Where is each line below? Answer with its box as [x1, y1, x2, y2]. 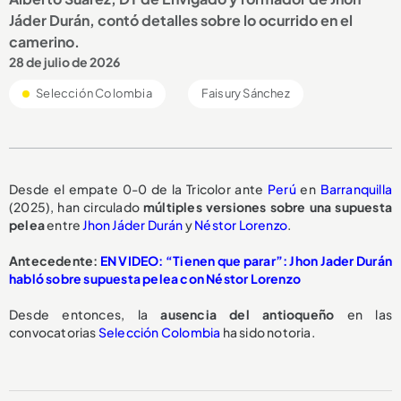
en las [346, 306, 392, 323]
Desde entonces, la [9, 306, 161, 323]
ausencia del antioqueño [160, 306, 347, 323]
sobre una [269, 199, 332, 216]
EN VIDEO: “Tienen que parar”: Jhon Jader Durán [99, 252, 392, 269]
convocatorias [9, 324, 98, 341]
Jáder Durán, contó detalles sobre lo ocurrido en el [9, 11, 353, 30]
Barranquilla [320, 181, 392, 198]
